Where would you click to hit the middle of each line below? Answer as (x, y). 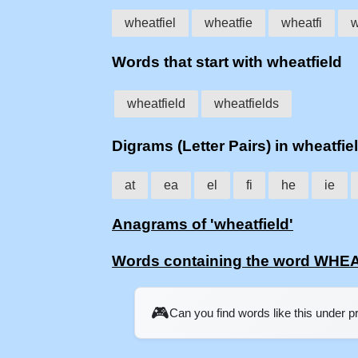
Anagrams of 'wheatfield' (203, 225)
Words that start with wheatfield (227, 62)
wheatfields (247, 104)
